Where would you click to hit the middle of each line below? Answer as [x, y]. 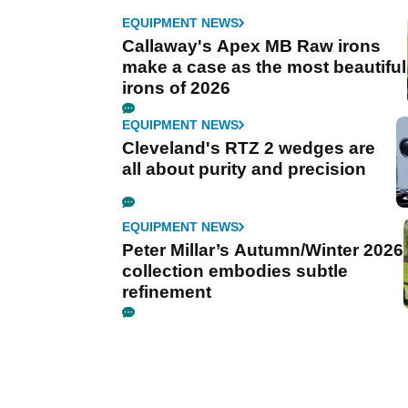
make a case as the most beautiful [264, 67]
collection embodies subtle [235, 271]
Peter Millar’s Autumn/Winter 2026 [263, 250]
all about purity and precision [244, 169]
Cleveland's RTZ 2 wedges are [249, 148]
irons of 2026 [176, 88]
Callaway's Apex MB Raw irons [251, 46]
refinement [167, 292]
